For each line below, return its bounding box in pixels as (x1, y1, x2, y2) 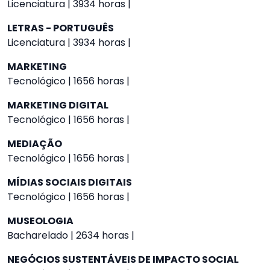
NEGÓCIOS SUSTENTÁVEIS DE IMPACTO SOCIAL (7, 253, 239, 266)
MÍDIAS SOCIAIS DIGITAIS (7, 175, 132, 189)
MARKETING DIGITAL (7, 98, 108, 112)
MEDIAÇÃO (7, 137, 62, 151)
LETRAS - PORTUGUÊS (7, 21, 114, 35)
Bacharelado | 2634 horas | (7, 228, 134, 242)
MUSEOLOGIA (7, 214, 74, 228)
